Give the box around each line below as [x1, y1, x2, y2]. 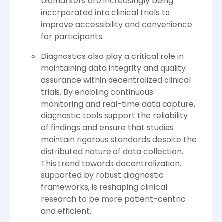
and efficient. [41, 205, 91, 217]
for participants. [41, 30, 104, 42]
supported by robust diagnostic [41, 169, 164, 181]
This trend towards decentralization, [41, 157, 181, 169]
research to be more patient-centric [41, 193, 186, 205]
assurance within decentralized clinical [41, 74, 191, 86]
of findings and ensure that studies [41, 121, 174, 133]
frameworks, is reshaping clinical [41, 181, 167, 193]
